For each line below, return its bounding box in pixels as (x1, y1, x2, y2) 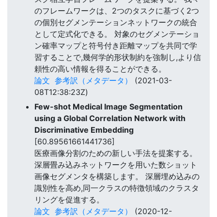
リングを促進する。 (34, 195, 104, 205)
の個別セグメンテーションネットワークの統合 (34, 17, 197, 27)
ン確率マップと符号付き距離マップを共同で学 (34, 40, 197, 50)
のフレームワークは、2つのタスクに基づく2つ (34, 5, 199, 15)
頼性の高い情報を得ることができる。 (34, 63, 166, 74)
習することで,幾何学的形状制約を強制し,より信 (34, 52, 201, 62)
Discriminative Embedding (34, 125, 134, 135)
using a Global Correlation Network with (34, 113, 186, 124)
